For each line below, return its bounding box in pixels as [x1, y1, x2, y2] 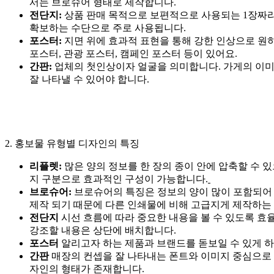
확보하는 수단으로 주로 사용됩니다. [29, 23, 186, 34]
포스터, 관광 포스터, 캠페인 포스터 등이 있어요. [29, 48, 237, 59]
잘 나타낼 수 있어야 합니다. [29, 74, 149, 85]
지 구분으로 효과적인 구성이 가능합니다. [29, 174, 208, 185]
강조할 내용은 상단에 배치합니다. [29, 225, 176, 236]
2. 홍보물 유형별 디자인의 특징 [5, 138, 139, 149]
